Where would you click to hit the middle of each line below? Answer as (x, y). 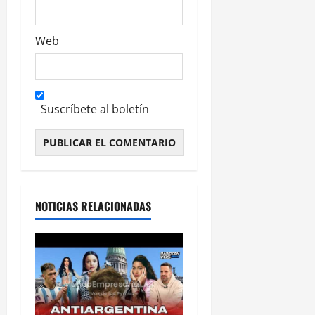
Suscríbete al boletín (95, 109)
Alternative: (65, 165)
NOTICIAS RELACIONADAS (93, 206)
